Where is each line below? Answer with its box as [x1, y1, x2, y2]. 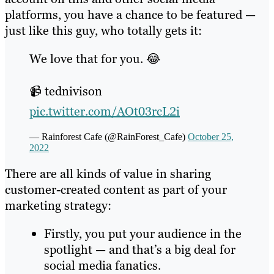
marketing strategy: [5, 197, 111, 213]
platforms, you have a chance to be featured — [5, 6, 256, 23]
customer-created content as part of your [5, 181, 227, 198]
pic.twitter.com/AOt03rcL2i [29, 103, 180, 119]
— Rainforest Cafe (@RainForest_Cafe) [29, 131, 188, 142]
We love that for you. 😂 [29, 50, 160, 67]
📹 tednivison [29, 83, 102, 99]
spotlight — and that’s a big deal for [44, 241, 235, 257]
